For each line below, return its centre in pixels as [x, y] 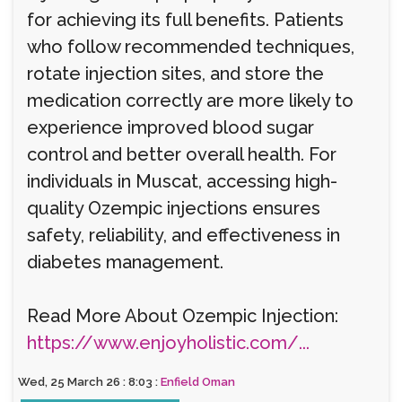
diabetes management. [125, 262]
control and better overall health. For [182, 154]
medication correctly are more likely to [190, 100]
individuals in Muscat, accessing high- [182, 181]
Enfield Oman [198, 382]
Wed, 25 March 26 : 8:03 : [89, 382]
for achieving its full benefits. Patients [185, 20]
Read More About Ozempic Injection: [183, 316]
